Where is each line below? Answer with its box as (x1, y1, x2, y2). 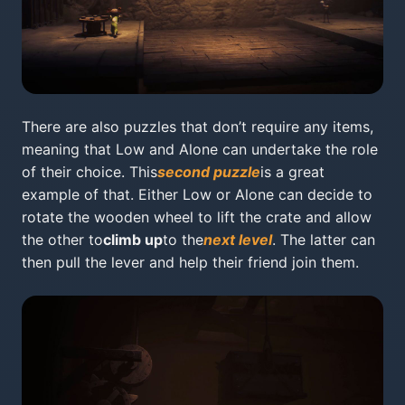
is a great (260, 163, 325, 181)
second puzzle (157, 163, 260, 181)
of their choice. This (22, 163, 157, 181)
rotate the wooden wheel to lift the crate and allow (22, 208, 372, 226)
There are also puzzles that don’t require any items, (22, 118, 373, 136)
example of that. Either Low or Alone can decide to (22, 185, 372, 203)
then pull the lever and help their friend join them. (22, 253, 359, 271)
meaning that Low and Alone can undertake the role (22, 140, 378, 158)
